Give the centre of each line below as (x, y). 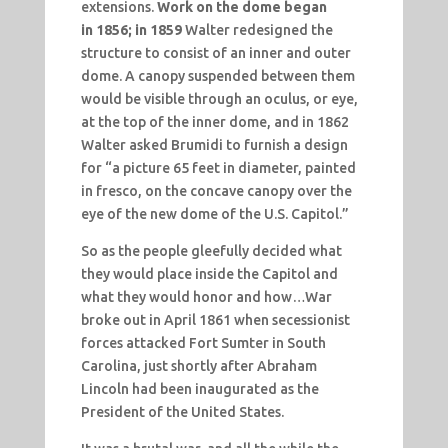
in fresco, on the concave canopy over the (216, 190)
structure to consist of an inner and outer (215, 52)
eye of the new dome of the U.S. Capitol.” (219, 213)
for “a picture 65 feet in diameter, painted (218, 167)
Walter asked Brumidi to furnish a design (214, 144)
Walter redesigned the (258, 29)
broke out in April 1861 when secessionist (215, 319)
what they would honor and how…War (206, 296)
